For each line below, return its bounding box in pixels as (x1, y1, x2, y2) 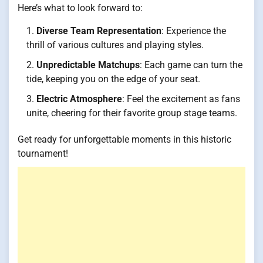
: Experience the (161, 25, 226, 36)
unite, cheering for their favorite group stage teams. (26, 107, 237, 119)
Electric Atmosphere (36, 93, 122, 104)
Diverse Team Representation (36, 25, 161, 36)
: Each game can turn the (140, 59, 242, 70)
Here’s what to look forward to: (18, 2, 143, 14)
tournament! (18, 147, 68, 159)
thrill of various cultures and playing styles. (26, 39, 204, 50)
